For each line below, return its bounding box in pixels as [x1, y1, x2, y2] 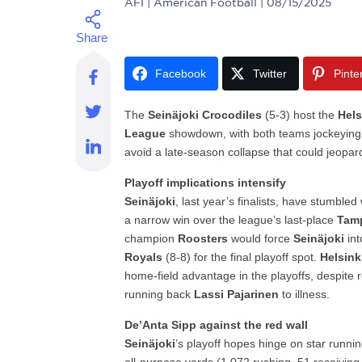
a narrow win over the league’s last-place [124, 213, 338, 226]
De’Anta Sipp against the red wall [124, 318, 309, 331]
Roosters [178, 232, 229, 245]
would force [228, 232, 294, 245]
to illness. [279, 288, 330, 301]
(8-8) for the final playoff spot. [162, 250, 321, 263]
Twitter [253, 67, 288, 80]
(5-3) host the [262, 108, 339, 121]
